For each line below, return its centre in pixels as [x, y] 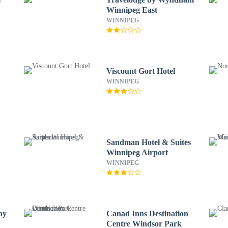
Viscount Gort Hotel [140, 71]
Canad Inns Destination [147, 213]
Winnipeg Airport [137, 152]
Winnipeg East [132, 10]
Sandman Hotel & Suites [148, 142]
